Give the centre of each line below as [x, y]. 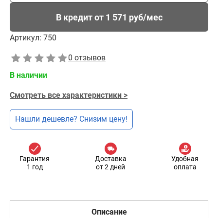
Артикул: [26, 38]
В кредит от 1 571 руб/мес [109, 17]
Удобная [185, 159]
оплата [185, 167]
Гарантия [35, 159]
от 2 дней [110, 167]
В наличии [28, 75]
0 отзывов [87, 58]
